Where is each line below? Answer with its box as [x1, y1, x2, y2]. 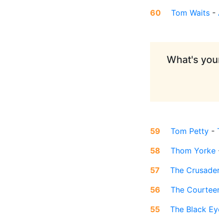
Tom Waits [171, 8, 210, 18]
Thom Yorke [171, 146, 216, 156]
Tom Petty [171, 126, 209, 136]
